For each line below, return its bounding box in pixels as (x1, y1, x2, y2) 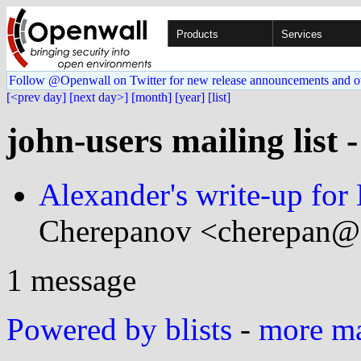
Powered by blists (6, 311, 232, 346)
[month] (131, 90, 172, 104)
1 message (6, 262, 136, 297)
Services (281, 28, 322, 40)
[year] (175, 90, 205, 104)
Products (176, 28, 218, 40)
